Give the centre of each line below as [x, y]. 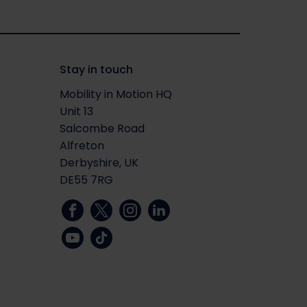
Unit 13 [76, 111]
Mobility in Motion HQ [115, 94]
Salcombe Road [102, 128]
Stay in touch [96, 69]
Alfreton [82, 145]
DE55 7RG [86, 180]
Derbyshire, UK [99, 162]
